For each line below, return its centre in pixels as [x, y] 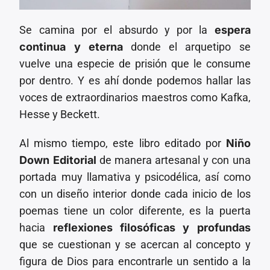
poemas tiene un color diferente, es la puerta [135, 210]
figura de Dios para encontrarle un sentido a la [135, 261]
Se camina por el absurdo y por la [117, 30]
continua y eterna [71, 46]
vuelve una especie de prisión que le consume [135, 63]
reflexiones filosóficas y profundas [152, 227]
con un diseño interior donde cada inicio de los [135, 193]
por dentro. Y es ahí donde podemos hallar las [135, 80]
